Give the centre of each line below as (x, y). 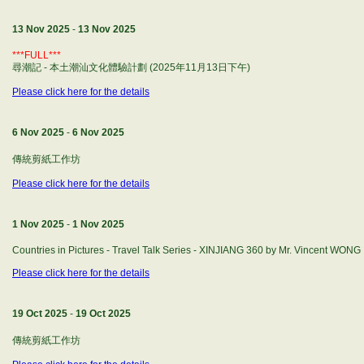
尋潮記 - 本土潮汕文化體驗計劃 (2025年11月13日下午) (131, 67)
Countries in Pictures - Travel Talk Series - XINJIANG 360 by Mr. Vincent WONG (186, 250)
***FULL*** (37, 55)
